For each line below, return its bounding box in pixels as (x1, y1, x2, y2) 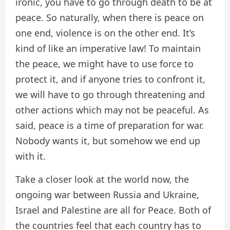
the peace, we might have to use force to (15, 57, 194, 70)
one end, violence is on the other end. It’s (15, 27, 195, 40)
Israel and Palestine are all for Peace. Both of (15, 204, 211, 217)
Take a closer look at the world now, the (15, 173, 189, 186)
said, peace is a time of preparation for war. (15, 119, 204, 132)
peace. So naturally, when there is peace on (15, 11, 204, 24)
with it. (15, 150, 46, 163)
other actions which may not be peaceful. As (15, 104, 209, 117)
